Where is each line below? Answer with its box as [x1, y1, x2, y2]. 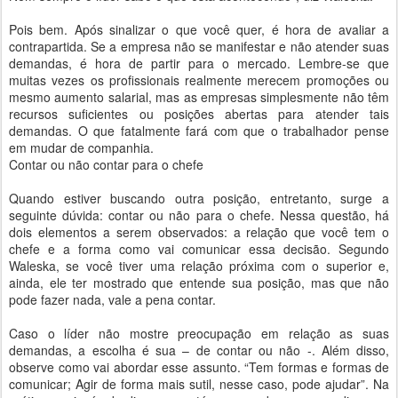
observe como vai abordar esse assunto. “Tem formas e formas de [9, 358, 389, 376]
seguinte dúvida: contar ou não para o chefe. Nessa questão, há [9, 206, 389, 224]
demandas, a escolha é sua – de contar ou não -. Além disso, [9, 341, 389, 359]
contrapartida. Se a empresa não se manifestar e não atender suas [9, 37, 389, 55]
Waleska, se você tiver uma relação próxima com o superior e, [9, 257, 389, 275]
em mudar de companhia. [9, 139, 154, 156]
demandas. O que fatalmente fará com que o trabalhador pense [9, 122, 389, 139]
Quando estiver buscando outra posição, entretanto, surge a [9, 189, 389, 207]
